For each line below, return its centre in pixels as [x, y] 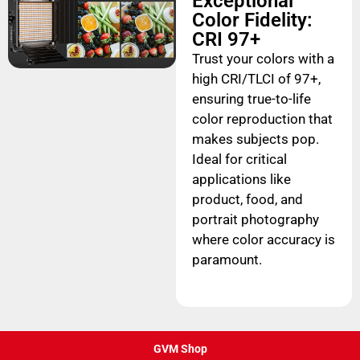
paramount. [227, 260]
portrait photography [255, 219]
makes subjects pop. [255, 139]
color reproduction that [262, 119]
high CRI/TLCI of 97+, [256, 79]
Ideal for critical [239, 159]
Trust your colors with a [263, 59]
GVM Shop [180, 348]
